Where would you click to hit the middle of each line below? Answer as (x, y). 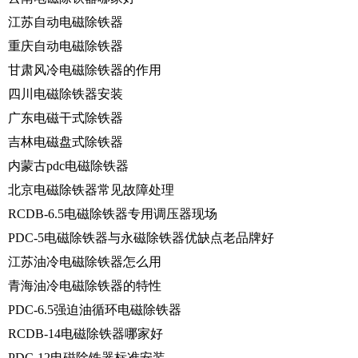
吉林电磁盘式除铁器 (66, 141)
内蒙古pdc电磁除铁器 (68, 165)
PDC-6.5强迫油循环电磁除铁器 (95, 309)
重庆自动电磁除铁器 (66, 46)
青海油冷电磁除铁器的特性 (85, 285)
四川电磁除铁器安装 (66, 93)
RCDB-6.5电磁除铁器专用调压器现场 (113, 213)
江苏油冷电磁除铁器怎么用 (85, 261)
